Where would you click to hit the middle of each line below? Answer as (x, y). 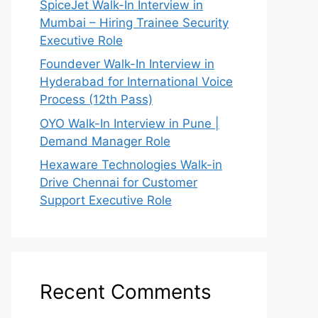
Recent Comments (126, 292)
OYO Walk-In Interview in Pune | (130, 123)
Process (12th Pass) (96, 99)
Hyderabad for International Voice (136, 82)
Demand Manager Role (105, 141)
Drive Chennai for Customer (119, 182)
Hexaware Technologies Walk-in (131, 165)
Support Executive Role (106, 200)
